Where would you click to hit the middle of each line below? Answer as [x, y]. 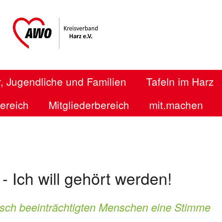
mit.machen [176, 105]
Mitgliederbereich [89, 105]
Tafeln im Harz [180, 81]
